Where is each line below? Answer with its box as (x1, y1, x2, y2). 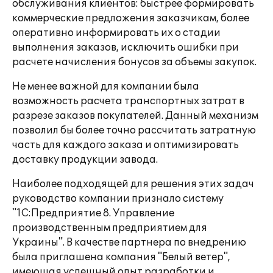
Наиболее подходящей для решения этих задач (12, 178, 254, 190)
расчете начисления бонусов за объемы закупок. (12, 56, 257, 68)
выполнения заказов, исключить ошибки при (12, 41, 239, 54)
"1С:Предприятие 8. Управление (12, 207, 174, 219)
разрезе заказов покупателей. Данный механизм (12, 110, 258, 122)
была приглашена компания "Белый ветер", (12, 251, 230, 263)
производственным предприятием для (12, 222, 207, 234)
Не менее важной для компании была (12, 80, 199, 93)
